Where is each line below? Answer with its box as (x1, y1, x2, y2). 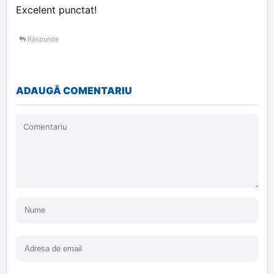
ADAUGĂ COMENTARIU (16, 84, 132, 97)
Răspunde (26, 35, 59, 43)
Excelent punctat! (16, 4, 97, 16)
